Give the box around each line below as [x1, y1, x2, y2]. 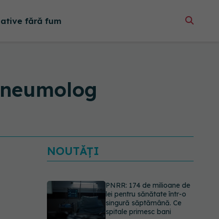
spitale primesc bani [106, 207, 171, 216]
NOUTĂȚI [47, 144, 99, 158]
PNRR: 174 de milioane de [106, 181, 190, 190]
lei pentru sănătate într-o [106, 190, 186, 198]
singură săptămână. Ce [106, 198, 181, 207]
